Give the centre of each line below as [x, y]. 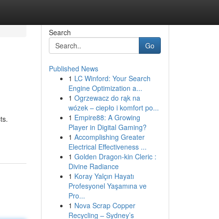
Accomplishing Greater [109, 137]
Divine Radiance [93, 166]
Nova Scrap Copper [105, 205]
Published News [73, 68]
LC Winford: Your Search [112, 78]
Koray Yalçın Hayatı [104, 176]
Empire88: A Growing [107, 117]
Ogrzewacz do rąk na [107, 98]
